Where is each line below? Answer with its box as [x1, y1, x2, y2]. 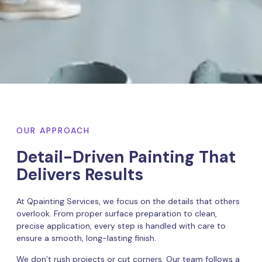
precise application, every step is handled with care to [16, 220, 226, 232]
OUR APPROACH [16, 125, 90, 136]
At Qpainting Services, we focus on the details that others [16, 196, 240, 207]
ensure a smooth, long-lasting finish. [16, 233, 156, 244]
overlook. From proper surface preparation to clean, [16, 208, 217, 219]
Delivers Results [16, 164, 143, 186]
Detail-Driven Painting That [16, 146, 236, 168]
